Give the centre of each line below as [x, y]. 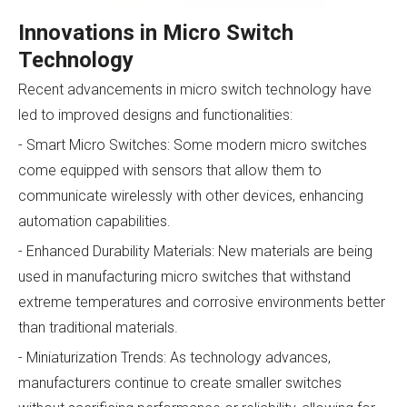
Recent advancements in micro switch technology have [195, 90]
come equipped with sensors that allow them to [170, 171]
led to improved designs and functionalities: [155, 115]
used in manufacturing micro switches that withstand [184, 277]
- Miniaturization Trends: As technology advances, [174, 358]
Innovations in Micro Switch [156, 33]
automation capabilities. [94, 222]
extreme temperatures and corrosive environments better [202, 303]
